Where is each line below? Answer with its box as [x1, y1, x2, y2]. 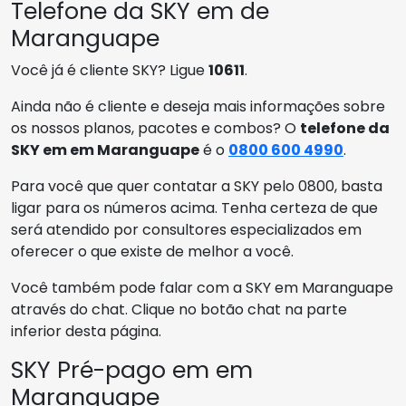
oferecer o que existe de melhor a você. [11, 241, 294, 263]
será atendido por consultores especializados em [11, 219, 362, 241]
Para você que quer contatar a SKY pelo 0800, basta [11, 176, 382, 198]
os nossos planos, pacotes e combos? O [11, 118, 300, 140]
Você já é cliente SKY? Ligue [11, 60, 208, 82]
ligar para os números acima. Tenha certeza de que [11, 198, 378, 219]
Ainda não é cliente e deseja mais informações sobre [11, 96, 385, 118]
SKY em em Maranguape [11, 140, 199, 161]
